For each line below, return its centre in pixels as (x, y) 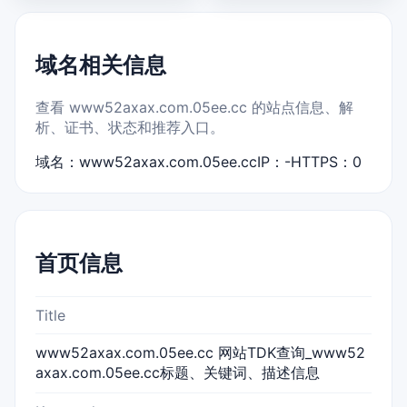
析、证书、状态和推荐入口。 (130, 127)
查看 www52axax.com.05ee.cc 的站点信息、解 (194, 107)
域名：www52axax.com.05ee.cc (146, 161)
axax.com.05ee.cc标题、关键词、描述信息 (178, 372)
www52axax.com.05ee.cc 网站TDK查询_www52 (200, 352)
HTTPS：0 (326, 161)
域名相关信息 (101, 65)
